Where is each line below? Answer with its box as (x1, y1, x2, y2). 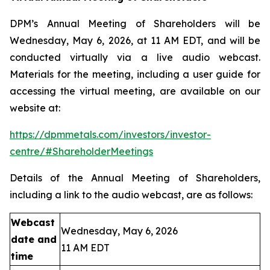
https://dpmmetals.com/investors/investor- (10, 128, 211, 140)
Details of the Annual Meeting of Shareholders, (10, 172, 260, 184)
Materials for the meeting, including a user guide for (10, 68, 260, 80)
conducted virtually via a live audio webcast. (10, 51, 260, 63)
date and (11, 233, 57, 245)
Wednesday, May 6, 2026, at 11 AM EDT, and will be (10, 34, 260, 46)
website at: (10, 102, 60, 114)
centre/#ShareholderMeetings (10, 145, 153, 157)
